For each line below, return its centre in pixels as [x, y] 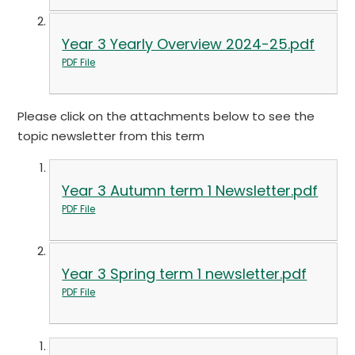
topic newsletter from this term [113, 136]
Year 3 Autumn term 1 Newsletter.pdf [190, 191]
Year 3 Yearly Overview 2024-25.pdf [189, 44]
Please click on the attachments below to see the [166, 116]
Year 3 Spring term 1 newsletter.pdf [185, 274]
